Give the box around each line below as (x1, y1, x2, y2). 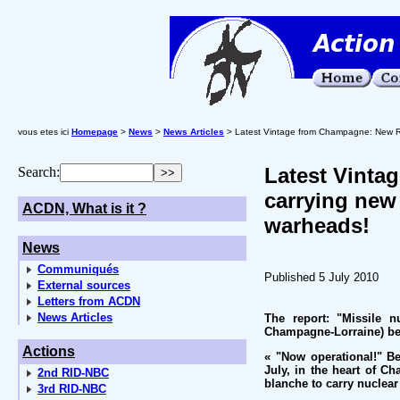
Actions (22, 344, 75, 359)
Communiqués (37, 262, 119, 276)
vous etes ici (18, 127, 71, 137)
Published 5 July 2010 (264, 271, 379, 284)
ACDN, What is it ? (22, 201, 146, 216)
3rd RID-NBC (37, 382, 106, 396)
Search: (18, 164, 60, 179)
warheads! (264, 213, 370, 237)
